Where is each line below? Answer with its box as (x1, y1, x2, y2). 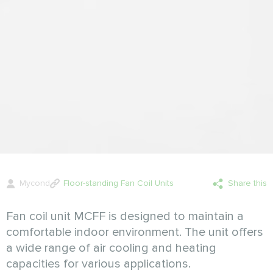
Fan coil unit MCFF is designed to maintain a (6, 208, 244, 224)
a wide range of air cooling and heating (6, 240, 216, 255)
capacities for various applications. (6, 256, 191, 271)
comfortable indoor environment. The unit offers (6, 224, 263, 239)
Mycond (19, 177, 50, 188)
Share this (228, 177, 267, 188)
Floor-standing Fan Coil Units (63, 177, 174, 188)
